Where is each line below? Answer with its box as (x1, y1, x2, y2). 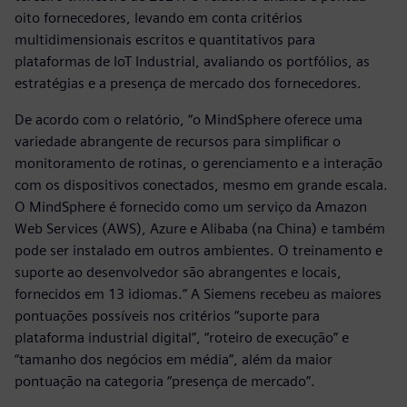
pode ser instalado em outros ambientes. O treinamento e (15, 241, 382, 259)
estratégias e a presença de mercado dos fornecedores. (15, 74, 362, 92)
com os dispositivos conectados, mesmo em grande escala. (15, 175, 388, 194)
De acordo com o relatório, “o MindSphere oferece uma (15, 110, 362, 128)
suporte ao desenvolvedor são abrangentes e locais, (15, 263, 342, 281)
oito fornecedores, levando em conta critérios (15, 8, 303, 26)
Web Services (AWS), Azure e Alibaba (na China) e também (15, 219, 385, 237)
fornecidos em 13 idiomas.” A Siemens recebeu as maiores (15, 284, 382, 303)
